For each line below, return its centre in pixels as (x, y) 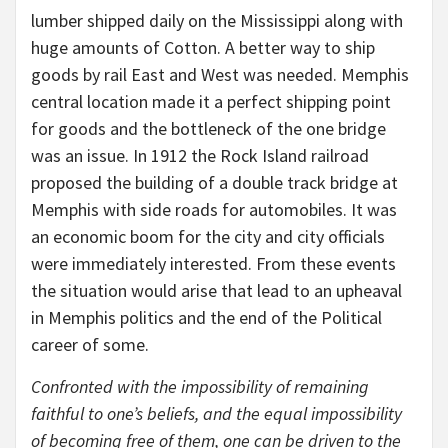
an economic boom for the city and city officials (208, 236)
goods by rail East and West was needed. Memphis (220, 74)
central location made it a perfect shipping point (211, 101)
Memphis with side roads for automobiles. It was (214, 209)
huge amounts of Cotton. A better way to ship (203, 47)
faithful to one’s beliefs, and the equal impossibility (216, 413)
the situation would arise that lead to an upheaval (216, 290)
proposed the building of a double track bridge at (214, 182)
